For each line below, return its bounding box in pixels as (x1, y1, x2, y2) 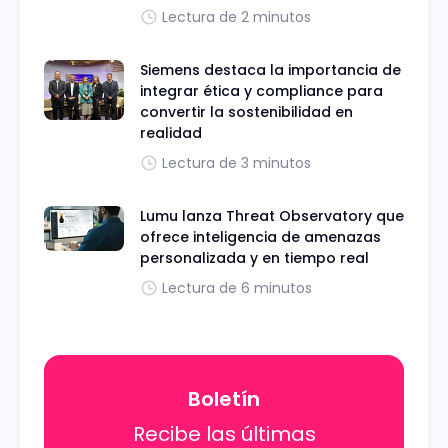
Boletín (188, 385, 260, 413)
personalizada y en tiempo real (140, 248, 369, 268)
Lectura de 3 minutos (162, 153, 311, 173)
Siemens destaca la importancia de (140, 60, 401, 80)
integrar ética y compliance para (140, 81, 383, 101)
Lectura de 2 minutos (162, 7, 311, 27)
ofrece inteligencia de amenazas (140, 227, 381, 247)
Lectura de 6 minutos (162, 278, 312, 298)
